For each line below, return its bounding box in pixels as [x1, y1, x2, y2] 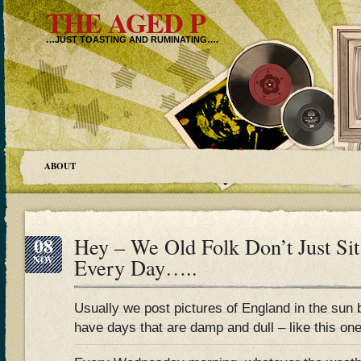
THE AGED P [46, 2, 205, 43]
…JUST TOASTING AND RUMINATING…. [46, 35, 218, 44]
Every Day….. [74, 253, 197, 281]
